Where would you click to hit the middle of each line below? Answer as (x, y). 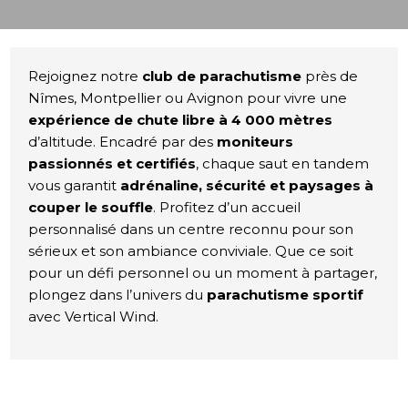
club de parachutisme (222, 76)
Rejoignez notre (86, 76)
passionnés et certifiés (112, 164)
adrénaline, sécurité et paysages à (247, 186)
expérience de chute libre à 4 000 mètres (181, 120)
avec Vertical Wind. (94, 317)
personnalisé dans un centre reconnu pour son (191, 229)
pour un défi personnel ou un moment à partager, (203, 273)
